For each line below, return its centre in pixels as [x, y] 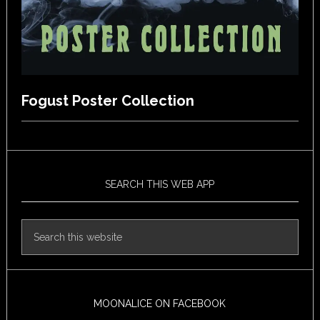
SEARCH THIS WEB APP [160, 185]
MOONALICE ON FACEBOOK [160, 304]
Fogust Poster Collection [107, 101]
